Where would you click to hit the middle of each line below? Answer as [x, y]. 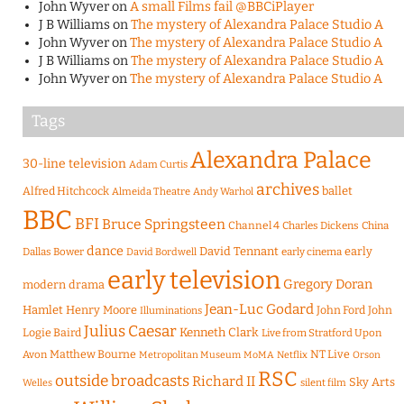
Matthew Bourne [93, 354]
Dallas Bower [53, 252]
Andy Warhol [223, 192]
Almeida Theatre [151, 192]
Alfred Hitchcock [66, 191]
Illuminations [171, 311]
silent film [323, 383]
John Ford [341, 310]
